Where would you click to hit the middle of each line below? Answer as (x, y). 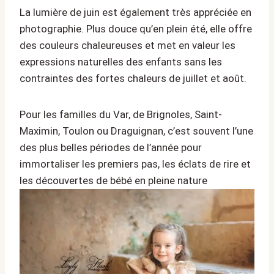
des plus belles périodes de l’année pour (111, 148)
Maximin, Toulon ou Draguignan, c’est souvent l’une (136, 131)
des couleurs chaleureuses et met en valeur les (128, 46)
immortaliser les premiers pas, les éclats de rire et (135, 164)
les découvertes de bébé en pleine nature (113, 181)
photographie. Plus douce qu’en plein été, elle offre (136, 29)
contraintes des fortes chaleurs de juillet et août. (133, 79)
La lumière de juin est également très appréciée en (135, 13)
